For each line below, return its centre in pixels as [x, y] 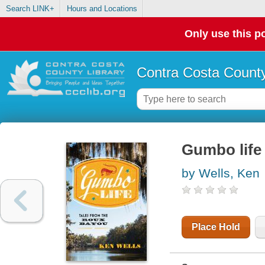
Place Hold [216, 227]
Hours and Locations [102, 9]
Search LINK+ [30, 9]
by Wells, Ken [220, 173]
